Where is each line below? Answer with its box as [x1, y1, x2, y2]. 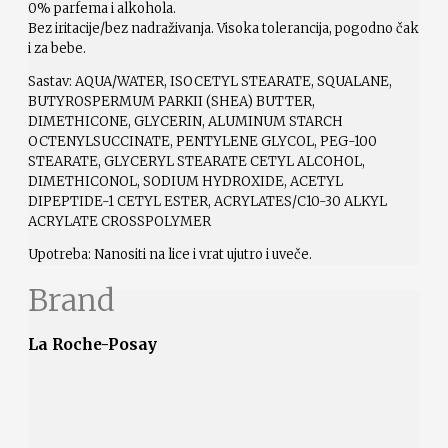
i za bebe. [28, 40, 86, 58]
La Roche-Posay [28, 334, 157, 354]
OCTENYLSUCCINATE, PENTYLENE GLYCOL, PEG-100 [28, 133, 377, 151]
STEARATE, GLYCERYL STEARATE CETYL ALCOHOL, [28, 153, 365, 171]
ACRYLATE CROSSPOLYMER [28, 213, 211, 231]
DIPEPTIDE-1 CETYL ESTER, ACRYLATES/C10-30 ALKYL [28, 193, 387, 211]
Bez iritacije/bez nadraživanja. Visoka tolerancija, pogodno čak [28, 20, 419, 38]
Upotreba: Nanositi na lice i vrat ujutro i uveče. [28, 246, 312, 264]
